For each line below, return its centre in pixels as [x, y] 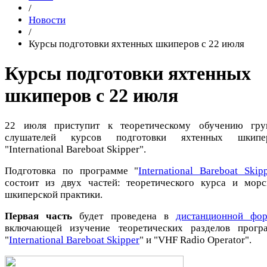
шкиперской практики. [54, 194]
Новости [47, 20]
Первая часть [42, 216]
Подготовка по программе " [72, 170]
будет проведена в [128, 216]
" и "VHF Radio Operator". [195, 240]
